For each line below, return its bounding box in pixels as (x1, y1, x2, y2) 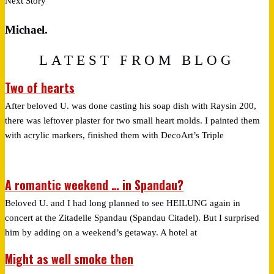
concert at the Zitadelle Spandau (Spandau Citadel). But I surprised (5, 213, 259, 223)
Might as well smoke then (5, 250, 133, 268)
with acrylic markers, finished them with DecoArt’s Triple (5, 130, 224, 140)
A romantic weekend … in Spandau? (5, 176, 183, 194)
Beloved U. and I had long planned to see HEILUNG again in (5, 198, 240, 209)
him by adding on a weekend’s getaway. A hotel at (5, 228, 197, 238)
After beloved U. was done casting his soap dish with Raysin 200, (5, 100, 256, 111)
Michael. (5, 23, 48, 37)
